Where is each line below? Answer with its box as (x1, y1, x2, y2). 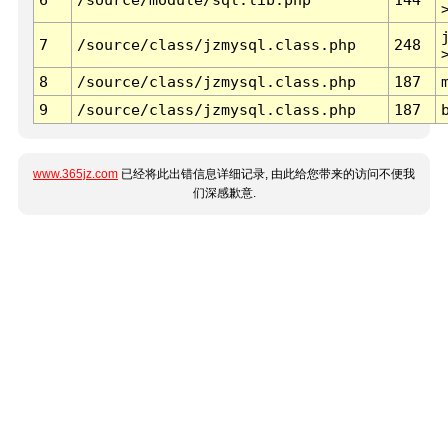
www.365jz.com (33, 167, 118, 182)
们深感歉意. (192, 186, 256, 201)
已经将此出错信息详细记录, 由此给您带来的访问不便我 (118, 167, 415, 182)
